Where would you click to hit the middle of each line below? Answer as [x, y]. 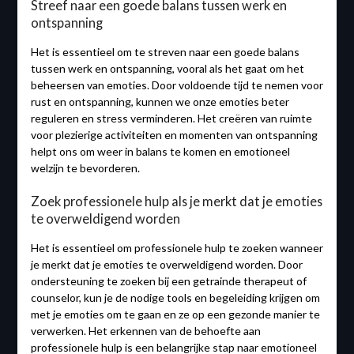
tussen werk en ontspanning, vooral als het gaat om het [167, 69]
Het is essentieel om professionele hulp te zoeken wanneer [177, 248]
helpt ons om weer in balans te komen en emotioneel [160, 152]
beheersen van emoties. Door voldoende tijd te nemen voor [177, 85]
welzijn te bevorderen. [85, 168]
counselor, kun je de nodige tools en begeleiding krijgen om [175, 298]
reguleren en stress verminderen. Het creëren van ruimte [171, 119]
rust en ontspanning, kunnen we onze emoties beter [160, 102]
